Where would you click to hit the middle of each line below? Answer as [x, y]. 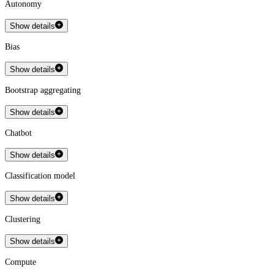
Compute [20, 262]
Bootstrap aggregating [43, 90]
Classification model [40, 176]
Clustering [23, 219]
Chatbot [18, 133]
